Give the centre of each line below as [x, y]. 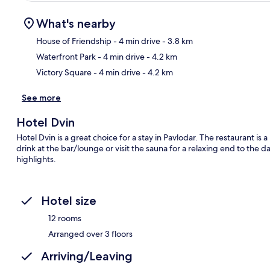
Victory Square [64, 72]
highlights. [36, 159]
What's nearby [76, 23]
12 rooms [65, 218]
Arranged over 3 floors [90, 234]
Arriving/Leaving [87, 256]
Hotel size [69, 200]
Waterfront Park [66, 56]
